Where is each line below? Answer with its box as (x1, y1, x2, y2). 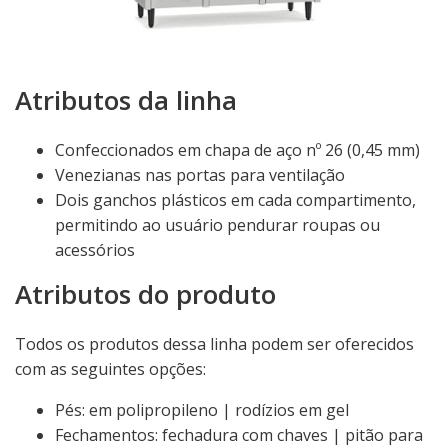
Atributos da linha (15, 82, 237, 118)
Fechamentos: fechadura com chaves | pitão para (55, 424, 423, 446)
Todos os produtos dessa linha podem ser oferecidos (15, 333, 414, 355)
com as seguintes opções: (15, 358, 206, 380)
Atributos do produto (15, 276, 276, 312)
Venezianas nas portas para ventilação (55, 164, 345, 186)
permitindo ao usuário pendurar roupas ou (55, 214, 380, 236)
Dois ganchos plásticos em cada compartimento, (55, 189, 416, 211)
